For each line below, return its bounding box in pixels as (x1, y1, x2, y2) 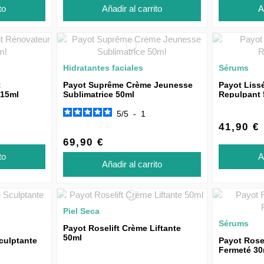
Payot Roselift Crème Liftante (62, 223, 181, 233)
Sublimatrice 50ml (62, 89, 134, 99)
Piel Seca (62, 206, 100, 216)
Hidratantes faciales (62, 62, 143, 72)
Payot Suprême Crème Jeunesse (62, 80, 193, 90)
